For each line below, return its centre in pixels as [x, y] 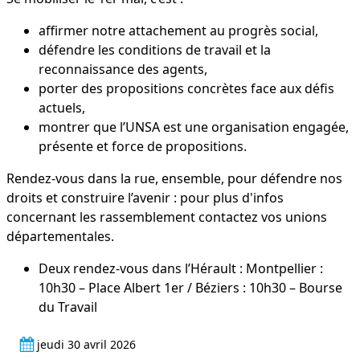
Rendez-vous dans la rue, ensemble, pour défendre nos [174, 179]
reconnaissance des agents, [123, 70]
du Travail [68, 307]
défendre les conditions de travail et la [155, 50]
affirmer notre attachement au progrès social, [178, 31]
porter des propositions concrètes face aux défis [186, 89]
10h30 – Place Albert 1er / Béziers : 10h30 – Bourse [190, 288]
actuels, [62, 108]
